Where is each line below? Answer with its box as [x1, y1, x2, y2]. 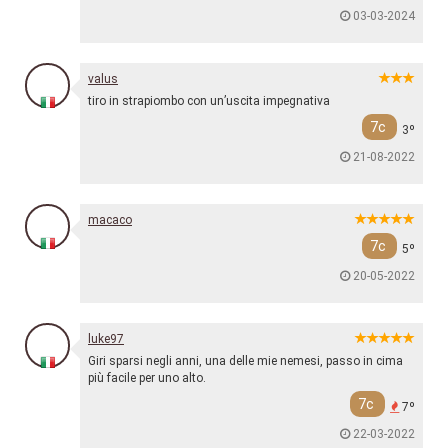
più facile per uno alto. [88, 371, 206, 386]
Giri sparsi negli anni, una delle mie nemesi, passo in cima [88, 354, 403, 369]
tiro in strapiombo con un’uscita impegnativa [88, 94, 330, 109]
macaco [88, 213, 132, 228]
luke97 [88, 332, 124, 347]
